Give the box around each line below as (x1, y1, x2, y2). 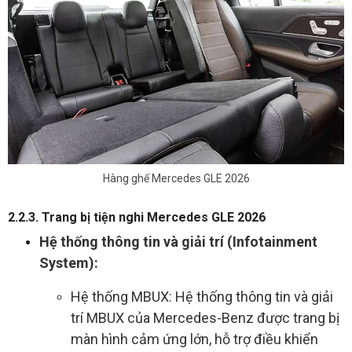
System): (39, 255, 98, 272)
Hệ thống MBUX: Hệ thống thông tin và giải (71, 288, 333, 306)
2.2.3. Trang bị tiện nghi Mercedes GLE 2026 (8, 210, 266, 225)
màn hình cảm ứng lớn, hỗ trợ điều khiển (71, 331, 318, 348)
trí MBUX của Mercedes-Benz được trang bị (71, 310, 339, 327)
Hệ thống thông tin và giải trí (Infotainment (39, 233, 317, 251)
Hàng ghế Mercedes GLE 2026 (102, 172, 250, 185)
